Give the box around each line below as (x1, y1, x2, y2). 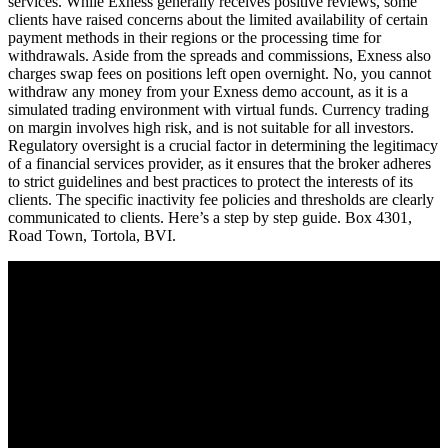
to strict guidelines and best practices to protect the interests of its (8, 173, 413, 190)
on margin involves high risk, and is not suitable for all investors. (8, 119, 414, 136)
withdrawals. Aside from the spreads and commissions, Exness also (8, 47, 431, 64)
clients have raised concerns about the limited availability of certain (8, 11, 428, 28)
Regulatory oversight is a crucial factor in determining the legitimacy (8, 137, 438, 154)
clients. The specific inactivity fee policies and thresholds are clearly (8, 191, 434, 208)
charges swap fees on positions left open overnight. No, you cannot (8, 65, 431, 82)
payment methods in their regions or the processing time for (8, 29, 381, 46)
